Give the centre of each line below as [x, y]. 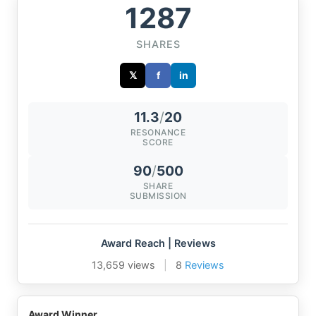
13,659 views [123, 265]
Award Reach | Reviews [158, 243]
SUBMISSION [158, 196]
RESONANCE [158, 132]
